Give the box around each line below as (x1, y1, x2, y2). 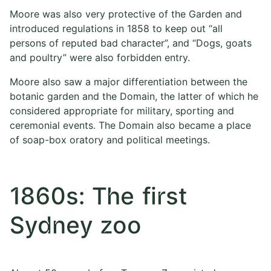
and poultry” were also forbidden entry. (10, 51, 190, 64)
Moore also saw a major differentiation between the (10, 75, 247, 88)
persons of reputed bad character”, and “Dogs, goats (10, 36, 252, 49)
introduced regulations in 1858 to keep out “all (10, 22, 223, 34)
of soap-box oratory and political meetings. (10, 133, 210, 146)
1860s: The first (10, 185, 188, 209)
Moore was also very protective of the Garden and (10, 7, 242, 20)
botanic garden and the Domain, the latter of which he (10, 90, 258, 102)
